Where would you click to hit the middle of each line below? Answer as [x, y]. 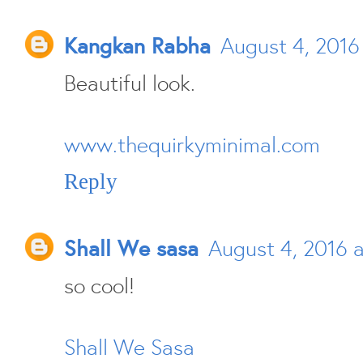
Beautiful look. [130, 83]
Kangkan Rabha [137, 46]
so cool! [99, 286]
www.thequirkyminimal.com [192, 145]
